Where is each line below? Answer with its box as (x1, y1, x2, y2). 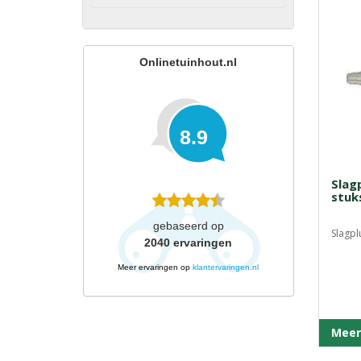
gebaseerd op (152, 219, 224, 232)
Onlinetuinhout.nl (139, 56, 238, 68)
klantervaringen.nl (193, 263, 259, 272)
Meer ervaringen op (118, 263, 193, 272)
